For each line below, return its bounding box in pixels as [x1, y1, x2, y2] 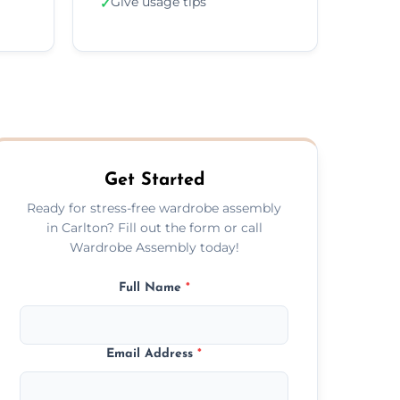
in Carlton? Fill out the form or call [46, 219, 262, 236]
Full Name [118, 280, 186, 295]
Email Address [106, 346, 198, 361]
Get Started [104, 171, 204, 189]
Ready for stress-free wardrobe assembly [27, 199, 282, 216]
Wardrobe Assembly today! [69, 238, 239, 255]
